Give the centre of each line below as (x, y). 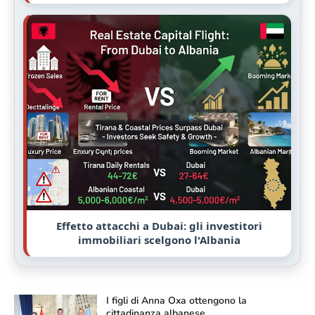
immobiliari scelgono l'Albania (159, 240)
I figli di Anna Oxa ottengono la (176, 301)
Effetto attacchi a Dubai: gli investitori (159, 226)
